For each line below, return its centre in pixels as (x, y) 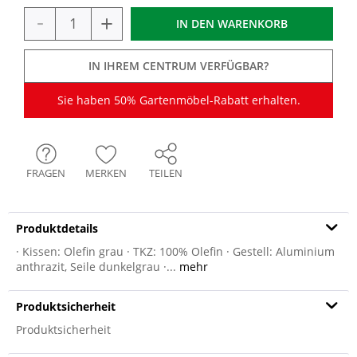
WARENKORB (253, 24)
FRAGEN (46, 173)
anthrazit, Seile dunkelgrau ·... (96, 267)
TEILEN (165, 173)
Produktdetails (57, 228)
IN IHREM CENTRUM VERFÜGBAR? (178, 66)
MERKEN (106, 173)
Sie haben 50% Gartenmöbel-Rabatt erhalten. (178, 100)
